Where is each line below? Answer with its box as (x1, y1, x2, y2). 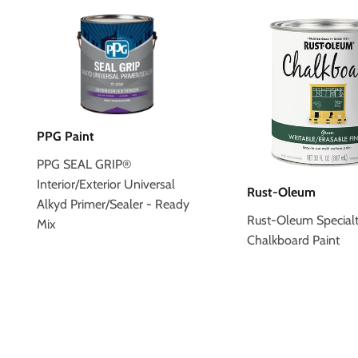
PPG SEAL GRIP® (37, 156, 132, 172)
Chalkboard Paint (246, 232, 340, 248)
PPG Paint (37, 128, 94, 144)
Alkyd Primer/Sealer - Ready (37, 196, 189, 212)
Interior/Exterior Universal (37, 176, 175, 192)
